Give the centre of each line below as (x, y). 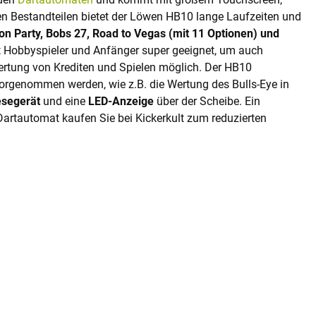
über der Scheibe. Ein (207, 101)
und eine (64, 101)
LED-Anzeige (121, 101)
